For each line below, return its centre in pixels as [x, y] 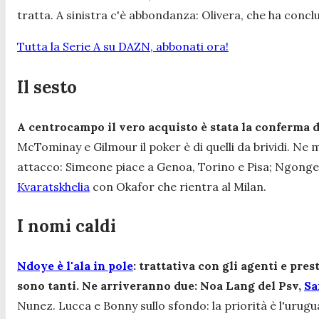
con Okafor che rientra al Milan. [179, 187]
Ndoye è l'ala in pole [75, 266]
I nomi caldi [69, 226]
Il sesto [49, 88]
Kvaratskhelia [53, 187]
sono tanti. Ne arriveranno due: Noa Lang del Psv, [161, 286]
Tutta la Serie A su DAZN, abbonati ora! [123, 47]
